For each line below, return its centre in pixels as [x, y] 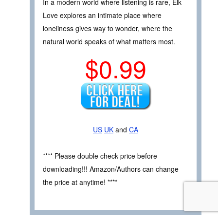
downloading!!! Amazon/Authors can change [111, 169]
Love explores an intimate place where [102, 15]
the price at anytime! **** [80, 182]
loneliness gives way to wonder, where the [108, 28]
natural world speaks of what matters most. [109, 41]
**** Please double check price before [100, 156]
